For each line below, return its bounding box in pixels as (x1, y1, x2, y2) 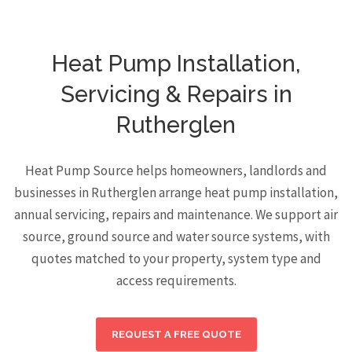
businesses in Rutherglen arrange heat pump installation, (14, 184, 338, 201)
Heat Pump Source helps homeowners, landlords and (25, 162, 327, 179)
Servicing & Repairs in (60, 81, 292, 108)
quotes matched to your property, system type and (31, 250, 321, 267)
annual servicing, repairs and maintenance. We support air (14, 206, 338, 223)
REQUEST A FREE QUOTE (111, 328, 241, 340)
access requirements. (115, 272, 236, 289)
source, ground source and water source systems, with (22, 228, 330, 245)
